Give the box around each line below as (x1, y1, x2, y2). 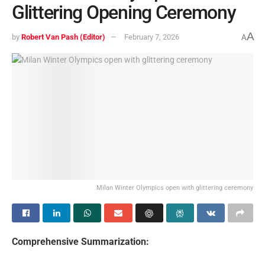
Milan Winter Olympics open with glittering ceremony (96, 184, 253, 192)
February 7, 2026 (124, 33, 179, 42)
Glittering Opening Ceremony (12, 1, 236, 24)
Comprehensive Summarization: (12, 236, 149, 248)
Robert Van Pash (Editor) (21, 33, 105, 42)
